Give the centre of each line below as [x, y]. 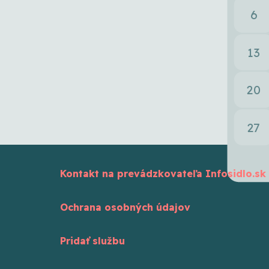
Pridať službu [92, 241]
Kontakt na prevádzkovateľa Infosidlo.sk [163, 174]
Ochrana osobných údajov [125, 207]
